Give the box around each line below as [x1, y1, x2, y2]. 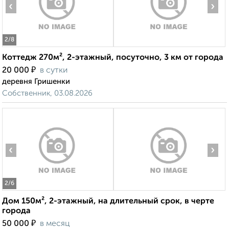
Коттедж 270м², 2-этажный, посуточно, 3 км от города [2, 54, 223, 62]
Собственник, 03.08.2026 [2, 89, 93, 98]
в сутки [40, 66, 67, 75]
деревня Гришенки [2, 78, 70, 86]
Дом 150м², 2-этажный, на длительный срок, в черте [2, 197, 214, 206]
